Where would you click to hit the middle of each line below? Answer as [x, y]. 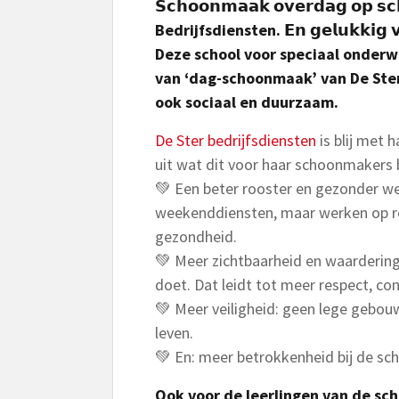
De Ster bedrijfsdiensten [236, 140]
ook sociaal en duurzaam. [247, 102]
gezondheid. [196, 236]
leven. [174, 333]
